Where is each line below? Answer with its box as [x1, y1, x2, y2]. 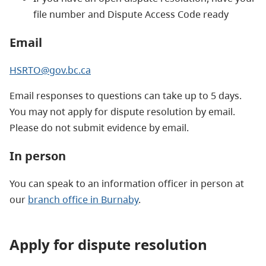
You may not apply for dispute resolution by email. [9, 104, 235, 118]
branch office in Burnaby [28, 192, 138, 206]
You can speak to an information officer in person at [9, 176, 244, 190]
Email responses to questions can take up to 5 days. [9, 88, 242, 102]
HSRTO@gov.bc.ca [9, 63, 91, 77]
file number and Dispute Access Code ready [33, 7, 229, 21]
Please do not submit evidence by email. [9, 121, 189, 134]
